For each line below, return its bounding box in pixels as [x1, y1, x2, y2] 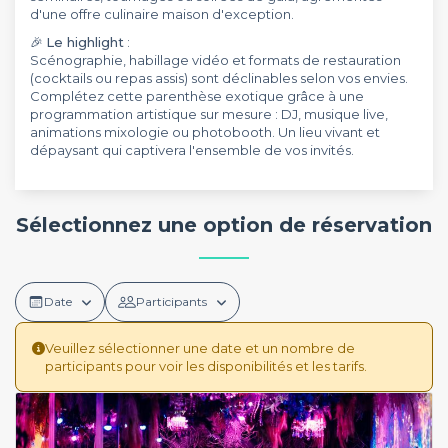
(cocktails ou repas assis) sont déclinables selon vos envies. [30, 70, 408, 86]
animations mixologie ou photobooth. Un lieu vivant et [30, 124, 380, 140]
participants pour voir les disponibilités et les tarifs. [45, 357, 367, 374]
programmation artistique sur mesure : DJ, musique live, [30, 106, 388, 122]
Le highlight [46, 34, 124, 50]
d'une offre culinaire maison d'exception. [30, 6, 294, 22]
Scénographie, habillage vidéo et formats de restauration [30, 52, 401, 68]
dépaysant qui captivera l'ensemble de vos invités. [30, 142, 354, 158]
